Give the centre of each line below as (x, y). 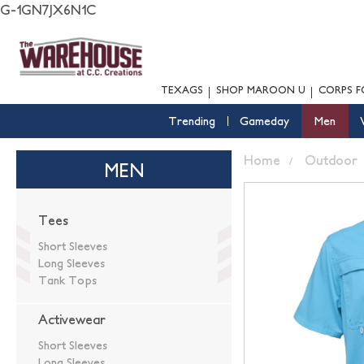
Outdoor (331, 160)
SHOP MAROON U (261, 90)
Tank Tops (67, 280)
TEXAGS (182, 90)
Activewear (72, 319)
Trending (191, 121)
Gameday (264, 121)
